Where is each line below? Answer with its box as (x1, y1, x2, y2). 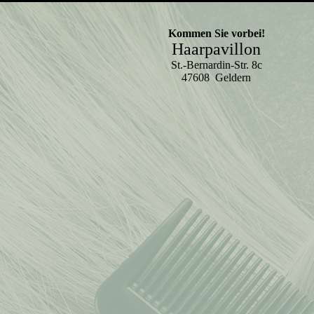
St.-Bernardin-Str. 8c (170, 59, 262, 71)
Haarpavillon (172, 40, 261, 58)
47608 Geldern (182, 71, 252, 83)
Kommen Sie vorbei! (168, 27, 265, 39)
